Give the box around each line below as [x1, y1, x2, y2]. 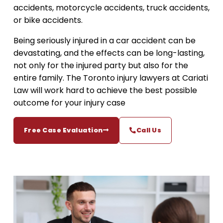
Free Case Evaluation [23, 126, 103, 134]
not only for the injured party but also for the [13, 60, 188, 71]
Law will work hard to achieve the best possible [13, 85, 197, 96]
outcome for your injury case [13, 97, 125, 109]
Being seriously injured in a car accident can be [13, 35, 196, 46]
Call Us [136, 126, 162, 134]
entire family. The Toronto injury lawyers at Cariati [13, 72, 208, 84]
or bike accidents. [13, 14, 83, 26]
